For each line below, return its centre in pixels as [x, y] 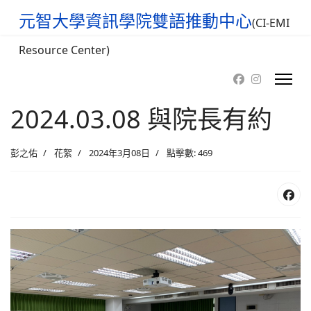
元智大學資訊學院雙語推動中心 [135, 20]
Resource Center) [64, 50]
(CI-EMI [271, 23]
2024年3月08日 [119, 153]
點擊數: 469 [190, 153]
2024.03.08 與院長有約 [141, 119]
